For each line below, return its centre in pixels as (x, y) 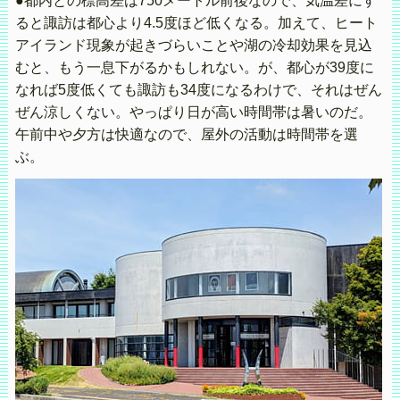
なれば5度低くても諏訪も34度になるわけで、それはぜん (198, 90)
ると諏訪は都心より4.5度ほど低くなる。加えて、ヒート (196, 23)
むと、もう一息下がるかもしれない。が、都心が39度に (194, 68)
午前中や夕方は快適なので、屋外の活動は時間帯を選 (186, 135)
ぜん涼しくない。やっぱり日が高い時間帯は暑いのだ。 (193, 112)
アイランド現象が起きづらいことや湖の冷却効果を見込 (193, 46)
